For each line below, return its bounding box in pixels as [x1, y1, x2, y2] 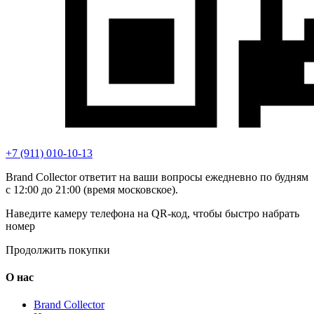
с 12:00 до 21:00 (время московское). [6, 183, 178, 196]
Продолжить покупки [6, 243, 110, 256]
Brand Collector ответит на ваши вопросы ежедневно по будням [6, 170, 308, 183]
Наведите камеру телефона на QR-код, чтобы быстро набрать [6, 207, 299, 219]
